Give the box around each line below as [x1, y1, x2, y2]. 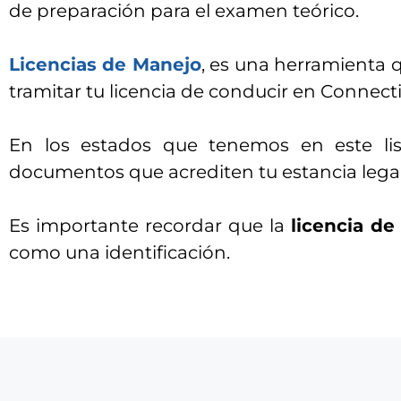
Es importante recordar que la [9, 215, 292, 236]
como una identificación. [9, 242, 230, 263]
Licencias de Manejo [9, 54, 201, 75]
